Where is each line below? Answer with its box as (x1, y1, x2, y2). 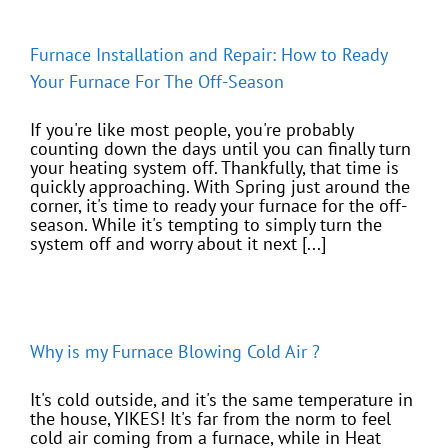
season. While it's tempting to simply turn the (30, 213, 382, 237)
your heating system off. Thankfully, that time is (30, 156, 399, 180)
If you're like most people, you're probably (30, 118, 353, 142)
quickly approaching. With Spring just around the (30, 175, 410, 199)
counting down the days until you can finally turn (30, 137, 411, 161)
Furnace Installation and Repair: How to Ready (30, 43, 387, 67)
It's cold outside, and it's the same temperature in (30, 388, 413, 412)
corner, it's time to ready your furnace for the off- (30, 194, 407, 218)
